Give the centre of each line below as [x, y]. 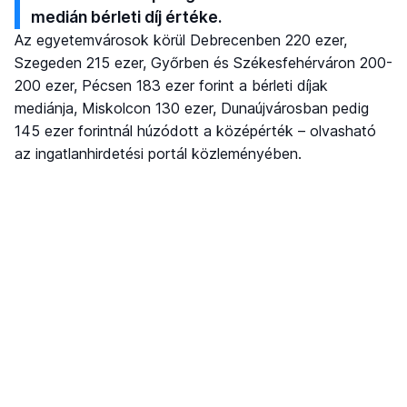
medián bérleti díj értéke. [127, 17]
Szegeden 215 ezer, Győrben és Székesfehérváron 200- [203, 63]
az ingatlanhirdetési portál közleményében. [158, 154]
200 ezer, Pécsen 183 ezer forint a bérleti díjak [171, 86]
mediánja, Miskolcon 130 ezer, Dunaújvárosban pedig [192, 109]
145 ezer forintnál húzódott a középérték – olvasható [195, 131]
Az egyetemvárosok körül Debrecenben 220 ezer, [181, 40]
